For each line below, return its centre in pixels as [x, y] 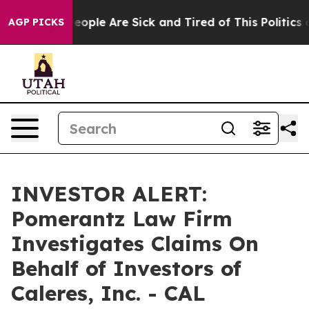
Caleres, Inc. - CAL [108, 293]
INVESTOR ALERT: [109, 194]
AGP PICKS [36, 22]
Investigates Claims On [135, 243]
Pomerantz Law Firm [122, 219]
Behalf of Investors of [126, 268]
